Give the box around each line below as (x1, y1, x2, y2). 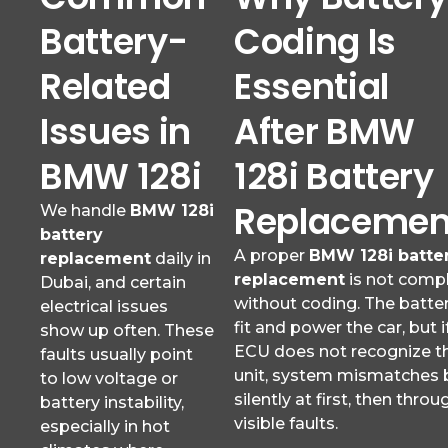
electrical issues (40, 296, 168, 316)
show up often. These (40, 320, 214, 340)
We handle (40, 200, 130, 220)
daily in (151, 248, 211, 268)
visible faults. (234, 413, 338, 433)
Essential (234, 61, 389, 111)
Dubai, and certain (40, 272, 186, 292)
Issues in (40, 106, 191, 156)
